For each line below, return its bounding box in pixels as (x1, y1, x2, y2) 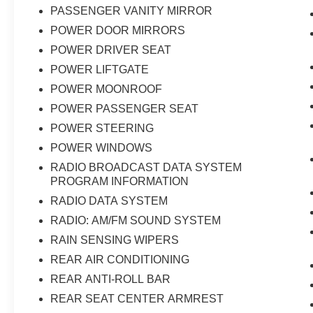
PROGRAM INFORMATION (50, 175, 189, 188)
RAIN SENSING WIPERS (50, 234, 180, 247)
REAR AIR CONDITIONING (50, 254, 190, 266)
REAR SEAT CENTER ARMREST (50, 293, 224, 305)
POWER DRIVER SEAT (50, 44, 172, 57)
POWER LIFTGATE (50, 64, 150, 76)
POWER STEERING (50, 122, 154, 135)
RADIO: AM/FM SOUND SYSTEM (50, 214, 221, 227)
